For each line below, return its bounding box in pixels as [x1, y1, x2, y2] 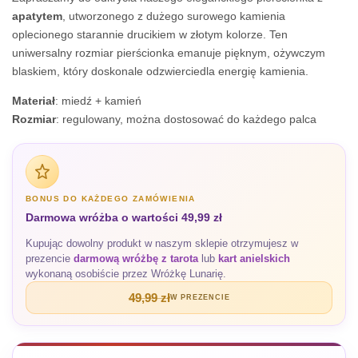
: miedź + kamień [55, 94, 141, 107]
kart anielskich [218, 253, 290, 265]
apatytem [12, 10, 62, 22]
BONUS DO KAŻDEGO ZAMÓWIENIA [26, 194, 196, 203]
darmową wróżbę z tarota [74, 253, 198, 265]
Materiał [12, 94, 55, 107]
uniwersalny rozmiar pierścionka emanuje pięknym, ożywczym [12, 46, 325, 59]
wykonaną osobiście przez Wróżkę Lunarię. [26, 268, 226, 280]
